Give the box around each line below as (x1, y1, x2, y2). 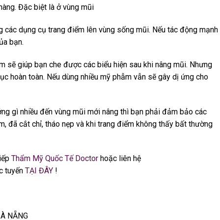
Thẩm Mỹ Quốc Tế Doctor (11, 154, 98, 164)
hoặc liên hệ (98, 154, 141, 164)
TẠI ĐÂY (25, 166, 53, 176)
